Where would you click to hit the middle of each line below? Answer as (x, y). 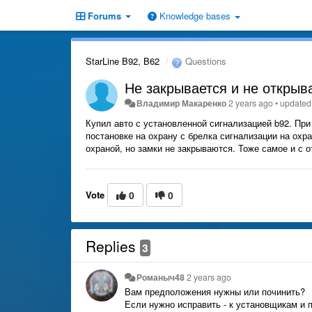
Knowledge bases (195, 16)
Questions (204, 61)
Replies (113, 245)
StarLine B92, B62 (123, 61)
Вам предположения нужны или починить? (216, 291)
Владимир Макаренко (182, 103)
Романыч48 (161, 277)
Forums (104, 16)
